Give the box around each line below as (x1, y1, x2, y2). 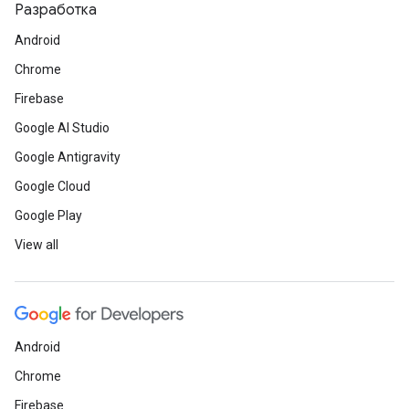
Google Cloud (15, 179, 90, 194)
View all (15, 237, 58, 252)
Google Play (15, 208, 82, 223)
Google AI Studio (15, 121, 110, 135)
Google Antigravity (15, 150, 121, 164)
